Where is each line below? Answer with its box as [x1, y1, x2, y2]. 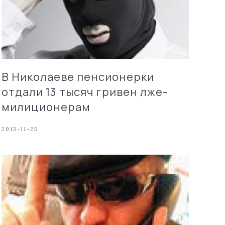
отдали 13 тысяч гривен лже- [1, 84, 168, 99]
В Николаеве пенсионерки [1, 69, 154, 84]
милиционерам [1, 99, 90, 115]
